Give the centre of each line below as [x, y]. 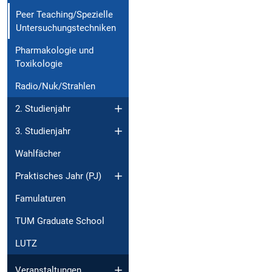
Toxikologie [39, 63]
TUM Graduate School [60, 221]
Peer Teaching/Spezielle [64, 14]
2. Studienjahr [43, 108]
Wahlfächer [38, 153]
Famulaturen [40, 198]
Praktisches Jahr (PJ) [58, 176]
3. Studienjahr [43, 131]
